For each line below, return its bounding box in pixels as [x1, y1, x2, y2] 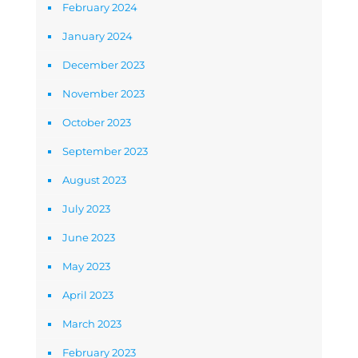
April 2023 [62, 288, 113, 302]
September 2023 [62, 145, 148, 158]
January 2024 [62, 30, 133, 43]
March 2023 [62, 317, 121, 331]
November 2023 [62, 87, 145, 101]
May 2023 [62, 260, 110, 273]
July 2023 [62, 202, 110, 216]
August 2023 [62, 173, 126, 187]
